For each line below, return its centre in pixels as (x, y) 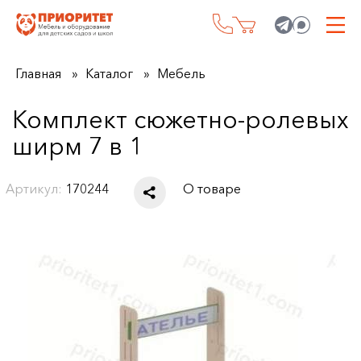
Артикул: (34, 188)
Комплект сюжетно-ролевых (180, 120)
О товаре (212, 188)
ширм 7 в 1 (77, 146)
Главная (38, 73)
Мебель (181, 73)
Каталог (109, 73)
